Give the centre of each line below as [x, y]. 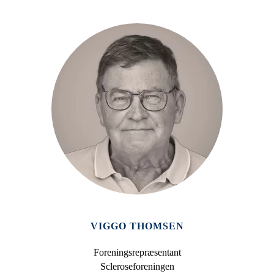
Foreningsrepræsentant [137, 252]
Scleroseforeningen [137, 266]
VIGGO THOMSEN [137, 226]
